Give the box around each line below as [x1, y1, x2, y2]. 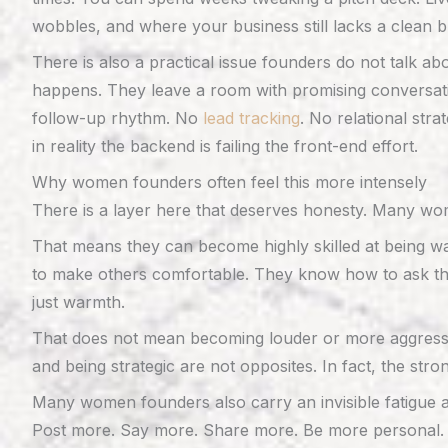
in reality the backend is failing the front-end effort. [32, 136, 418, 156]
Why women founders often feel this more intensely [32, 172, 427, 192]
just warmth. [32, 292, 125, 312]
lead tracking [203, 108, 300, 128]
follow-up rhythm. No [32, 108, 203, 128]
